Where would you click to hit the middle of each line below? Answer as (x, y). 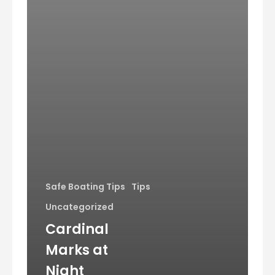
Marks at (77, 250)
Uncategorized (80, 207)
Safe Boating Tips (86, 186)
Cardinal (77, 229)
